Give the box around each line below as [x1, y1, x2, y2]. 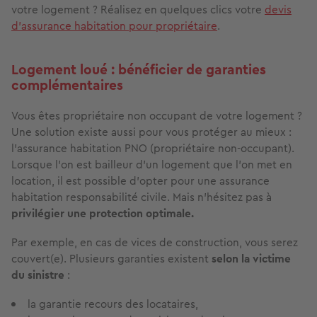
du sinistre [11, 267, 64, 284]
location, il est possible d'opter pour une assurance [11, 173, 270, 190]
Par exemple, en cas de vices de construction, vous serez [11, 234, 298, 251]
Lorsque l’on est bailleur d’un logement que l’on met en [11, 156, 292, 173]
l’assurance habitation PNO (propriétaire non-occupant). [11, 140, 294, 157]
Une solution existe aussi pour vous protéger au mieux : [11, 124, 292, 141]
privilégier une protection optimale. [11, 205, 194, 222]
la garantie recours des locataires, [28, 296, 198, 313]
